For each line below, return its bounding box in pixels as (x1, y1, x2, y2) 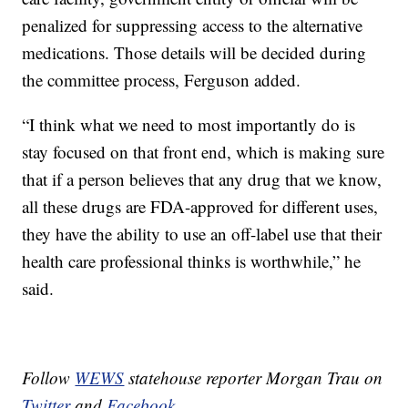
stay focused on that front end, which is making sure (22, 139, 385, 163)
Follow (22, 365, 76, 389)
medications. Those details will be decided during (22, 40, 367, 64)
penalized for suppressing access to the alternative (22, 13, 363, 36)
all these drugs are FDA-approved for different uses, (22, 194, 379, 218)
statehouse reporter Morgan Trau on (124, 365, 383, 389)
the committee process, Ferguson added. (22, 67, 301, 91)
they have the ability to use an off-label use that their (22, 221, 382, 245)
